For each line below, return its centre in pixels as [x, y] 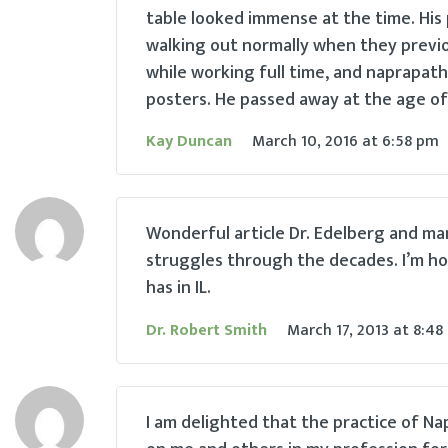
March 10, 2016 [304, 141]
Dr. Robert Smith [206, 330]
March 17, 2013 [337, 330]
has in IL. [178, 288]
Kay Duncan [188, 141]
